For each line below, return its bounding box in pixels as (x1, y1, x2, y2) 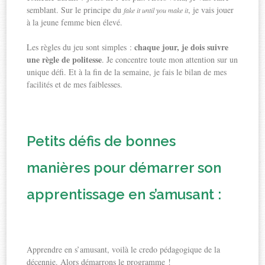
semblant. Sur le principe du (27, 4, 124, 15)
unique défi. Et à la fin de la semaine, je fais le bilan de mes (27, 66, 227, 77)
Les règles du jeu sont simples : (27, 41, 135, 53)
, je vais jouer (188, 4, 234, 15)
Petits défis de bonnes (27, 132, 176, 150)
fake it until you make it (124, 5, 189, 15)
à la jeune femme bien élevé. (27, 16, 123, 28)
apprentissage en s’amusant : (27, 185, 222, 203)
